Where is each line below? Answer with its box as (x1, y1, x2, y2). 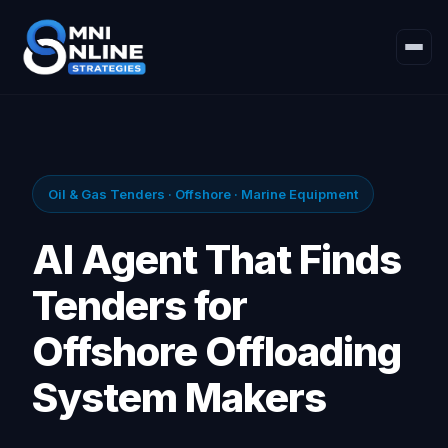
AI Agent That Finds (32, 235, 401, 284)
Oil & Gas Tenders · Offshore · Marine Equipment (48, 186, 358, 202)
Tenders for (32, 281, 247, 330)
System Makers (32, 373, 326, 422)
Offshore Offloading (32, 327, 401, 376)
